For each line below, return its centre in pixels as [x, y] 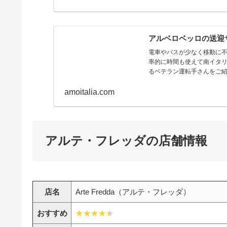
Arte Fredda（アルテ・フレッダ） [133, 192]
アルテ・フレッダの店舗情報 [126, 140]
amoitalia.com [90, 92]
